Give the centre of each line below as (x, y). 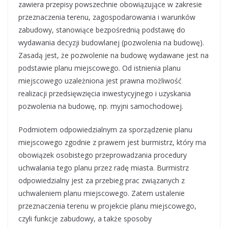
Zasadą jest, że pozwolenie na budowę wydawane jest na (113, 55)
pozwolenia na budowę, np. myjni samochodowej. (101, 106)
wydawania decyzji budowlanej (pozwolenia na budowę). (111, 42)
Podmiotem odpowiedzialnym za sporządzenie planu (105, 130)
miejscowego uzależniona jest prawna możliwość (100, 81)
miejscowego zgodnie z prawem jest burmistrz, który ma (112, 142)
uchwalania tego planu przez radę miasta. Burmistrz (104, 168)
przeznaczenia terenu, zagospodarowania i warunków (107, 17)
